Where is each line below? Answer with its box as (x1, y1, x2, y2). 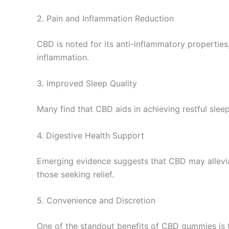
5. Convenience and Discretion (37, 195, 155, 206)
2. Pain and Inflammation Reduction (37, 13, 174, 24)
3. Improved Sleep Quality (37, 78, 137, 89)
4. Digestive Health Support (37, 130, 144, 141)
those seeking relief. (37, 169, 114, 179)
